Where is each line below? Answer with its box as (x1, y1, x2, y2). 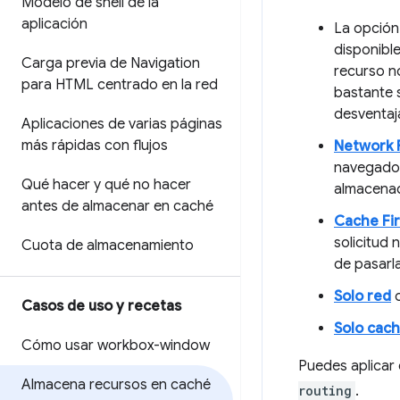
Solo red (334, 287, 391, 305)
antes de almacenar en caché (21, 197, 213, 215)
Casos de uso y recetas (21, 297, 181, 315)
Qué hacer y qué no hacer (21, 176, 191, 194)
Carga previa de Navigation (21, 54, 200, 72)
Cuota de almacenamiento (21, 237, 194, 254)
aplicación (21, 15, 87, 33)
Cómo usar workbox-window (21, 337, 210, 354)
